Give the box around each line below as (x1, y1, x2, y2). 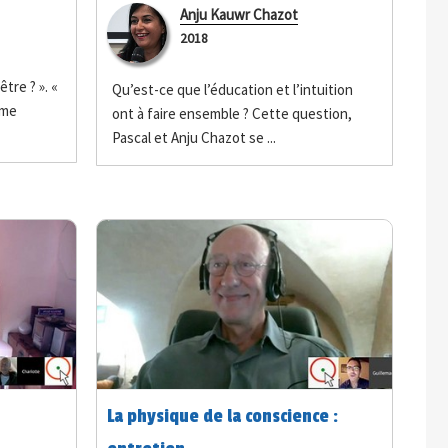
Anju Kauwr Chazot (180, 4, 299, 24)
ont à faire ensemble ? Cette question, (112, 103, 353, 123)
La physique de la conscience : (107, 404, 339, 427)
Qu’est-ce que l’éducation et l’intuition (112, 79, 354, 99)
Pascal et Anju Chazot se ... (112, 127, 277, 147)
